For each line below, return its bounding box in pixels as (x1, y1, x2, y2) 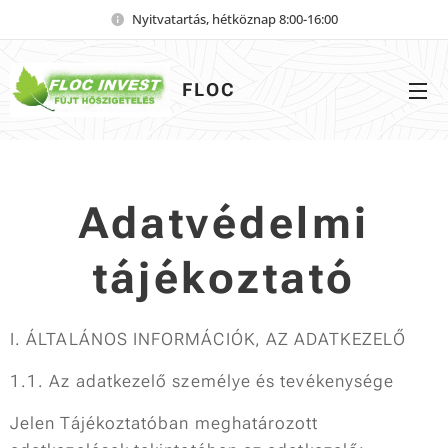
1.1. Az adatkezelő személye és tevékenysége (10, 371, 395, 391)
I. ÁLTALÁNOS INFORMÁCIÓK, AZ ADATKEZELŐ (10, 329, 406, 349)
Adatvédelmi (78, 198, 370, 248)
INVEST (182, 106, 254, 127)
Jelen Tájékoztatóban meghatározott (10, 413, 319, 433)
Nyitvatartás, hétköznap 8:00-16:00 (132, 9, 338, 28)
